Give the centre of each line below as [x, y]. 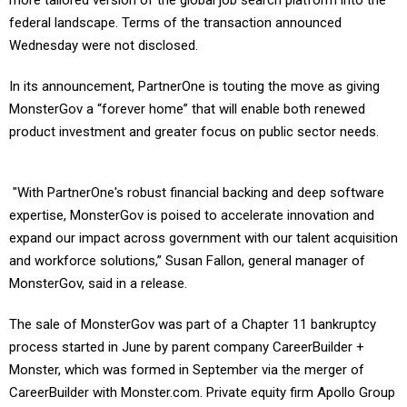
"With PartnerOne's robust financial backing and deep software [197, 193]
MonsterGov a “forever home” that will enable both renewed [187, 109]
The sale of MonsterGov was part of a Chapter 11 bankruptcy [193, 325]
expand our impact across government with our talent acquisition [203, 238]
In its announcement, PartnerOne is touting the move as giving [194, 87]
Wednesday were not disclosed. [104, 46]
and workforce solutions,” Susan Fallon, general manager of [187, 261]
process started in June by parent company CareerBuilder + [187, 347]
